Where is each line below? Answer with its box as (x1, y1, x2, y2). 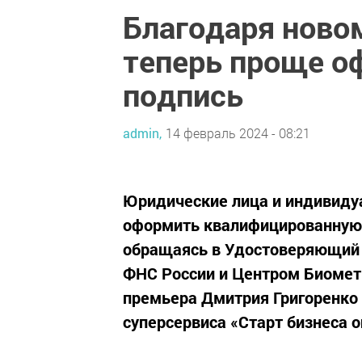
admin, (123, 124, 162, 141)
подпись (123, 74, 243, 115)
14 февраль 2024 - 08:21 (166, 124, 310, 141)
